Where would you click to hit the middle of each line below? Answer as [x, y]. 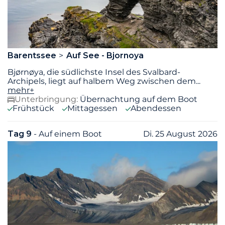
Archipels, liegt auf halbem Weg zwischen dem [102, 81]
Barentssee [33, 56]
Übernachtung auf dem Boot [139, 99]
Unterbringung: [46, 99]
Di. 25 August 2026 [180, 134]
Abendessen [156, 108]
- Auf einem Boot [68, 134]
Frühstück [33, 108]
